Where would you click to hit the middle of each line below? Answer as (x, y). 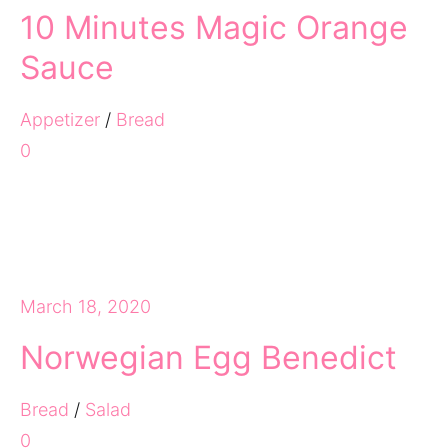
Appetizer (60, 119)
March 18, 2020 (85, 306)
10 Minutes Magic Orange (214, 27)
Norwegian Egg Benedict (208, 357)
